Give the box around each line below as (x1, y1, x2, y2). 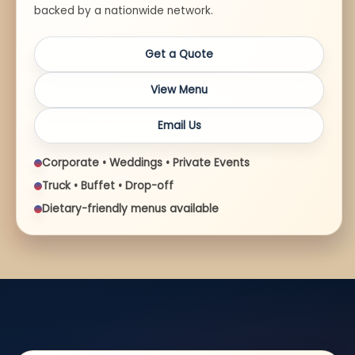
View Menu (151, 82, 208, 98)
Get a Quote (145, 47, 214, 63)
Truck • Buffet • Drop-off (42, 178, 174, 194)
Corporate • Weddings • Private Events (42, 155, 250, 171)
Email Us (157, 118, 201, 134)
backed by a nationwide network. (34, 3, 213, 19)
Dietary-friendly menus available (42, 201, 219, 217)
